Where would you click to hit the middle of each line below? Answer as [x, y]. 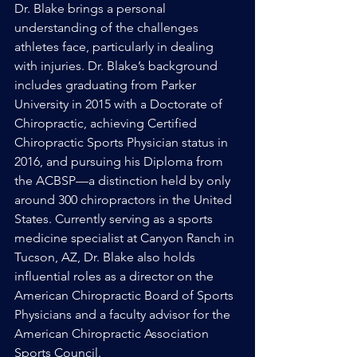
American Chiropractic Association [113, 333]
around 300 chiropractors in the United [125, 200]
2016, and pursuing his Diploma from [120, 161]
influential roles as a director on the [116, 276]
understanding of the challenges [108, 27]
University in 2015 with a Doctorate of [120, 104]
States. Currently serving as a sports [115, 219]
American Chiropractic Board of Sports [126, 295]
